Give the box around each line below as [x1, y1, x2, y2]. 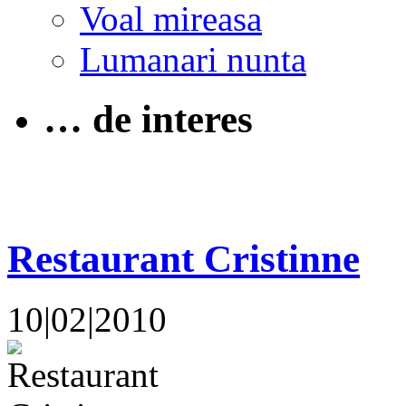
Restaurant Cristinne [7, 237, 360, 281]
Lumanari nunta [80, 39, 306, 79]
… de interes [43, 98, 253, 141]
